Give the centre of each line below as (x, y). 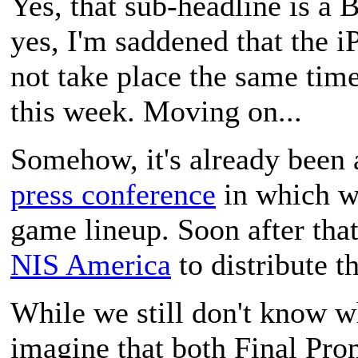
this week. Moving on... (156, 111)
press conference (113, 194)
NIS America (91, 265)
